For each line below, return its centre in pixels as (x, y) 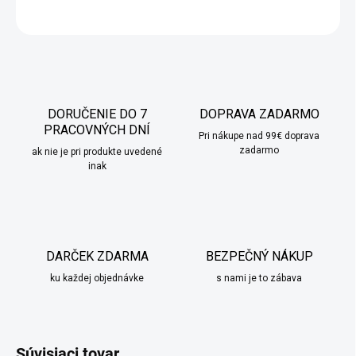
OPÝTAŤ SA (233, 15)
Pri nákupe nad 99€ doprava (259, 136)
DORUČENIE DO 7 (97, 114)
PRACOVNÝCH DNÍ (97, 130)
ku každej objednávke (97, 279)
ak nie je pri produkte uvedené (97, 152)
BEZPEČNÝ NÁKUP (259, 257)
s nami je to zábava (259, 279)
